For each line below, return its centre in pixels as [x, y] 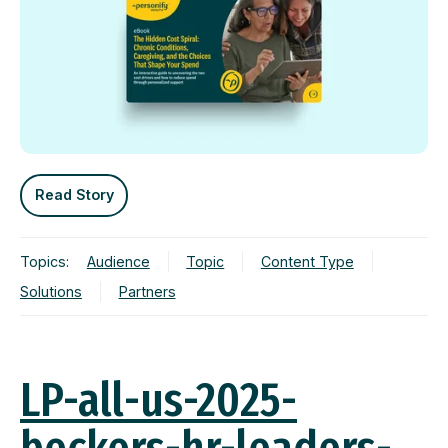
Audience [118, 261]
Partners [147, 291]
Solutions [51, 291]
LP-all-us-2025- [158, 400]
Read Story [74, 195]
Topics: [44, 261]
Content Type [307, 261]
